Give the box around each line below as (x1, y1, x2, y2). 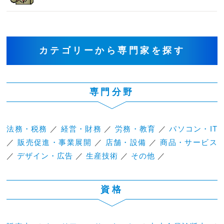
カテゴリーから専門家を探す (38, 45, 185, 55)
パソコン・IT (169, 124, 217, 133)
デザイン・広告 (17, 151, 73, 160)
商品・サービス (160, 137, 217, 146)
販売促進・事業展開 (17, 137, 92, 146)
